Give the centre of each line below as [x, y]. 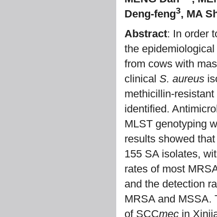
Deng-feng [150, 14]
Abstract [146, 34]
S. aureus [182, 79]
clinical [142, 79]
